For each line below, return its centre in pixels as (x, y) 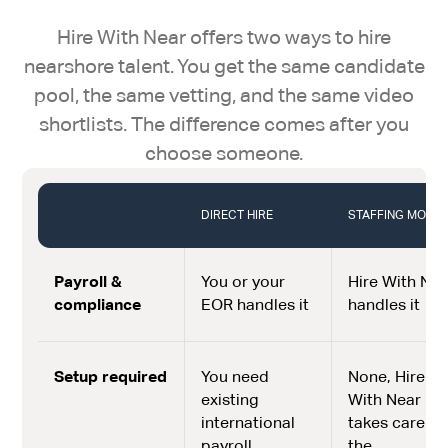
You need (234, 376)
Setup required (110, 376)
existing (229, 399)
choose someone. (224, 152)
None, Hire (386, 376)
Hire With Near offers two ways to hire (224, 36)
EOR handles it (254, 305)
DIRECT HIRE (236, 215)
